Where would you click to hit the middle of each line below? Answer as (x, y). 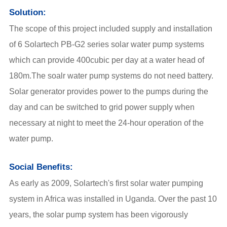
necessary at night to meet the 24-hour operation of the (106, 123)
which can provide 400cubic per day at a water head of (107, 60)
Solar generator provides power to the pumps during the (109, 91)
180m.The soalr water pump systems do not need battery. (111, 75)
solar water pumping (167, 183)
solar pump (66, 214)
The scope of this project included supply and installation (111, 28)
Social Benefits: (41, 167)
